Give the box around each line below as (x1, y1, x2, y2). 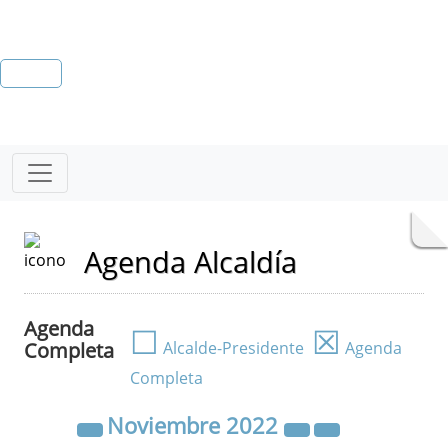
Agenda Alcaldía (84, 242, 297, 281)
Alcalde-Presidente (159, 337, 304, 359)
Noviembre (106, 411, 226, 440)
